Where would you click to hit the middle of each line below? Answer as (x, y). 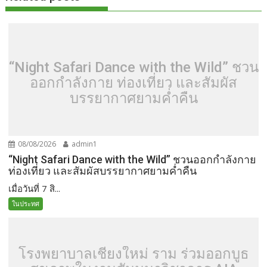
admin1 (84, 144)
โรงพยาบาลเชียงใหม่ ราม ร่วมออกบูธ (133, 254)
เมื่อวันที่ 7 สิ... (35, 189)
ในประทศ (26, 204)
